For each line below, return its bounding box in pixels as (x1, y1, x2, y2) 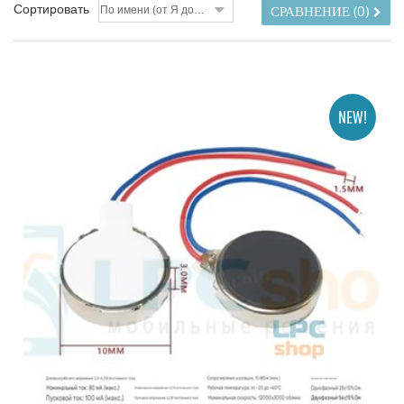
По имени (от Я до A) (194, 4, 205, 16)
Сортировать (14, 2, 89, 16)
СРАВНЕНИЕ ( (271, 4, 357, 20)
